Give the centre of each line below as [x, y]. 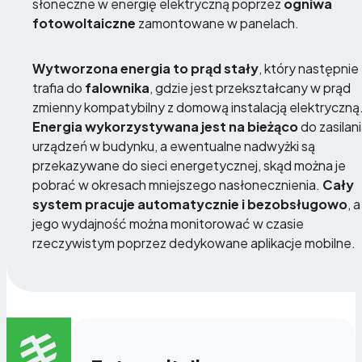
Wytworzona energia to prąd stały [145, 68]
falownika [117, 87]
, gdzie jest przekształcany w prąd [250, 87]
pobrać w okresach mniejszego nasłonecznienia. [177, 184]
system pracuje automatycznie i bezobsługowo [190, 204]
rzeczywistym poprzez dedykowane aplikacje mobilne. [194, 242]
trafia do [59, 87]
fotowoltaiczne [84, 23]
